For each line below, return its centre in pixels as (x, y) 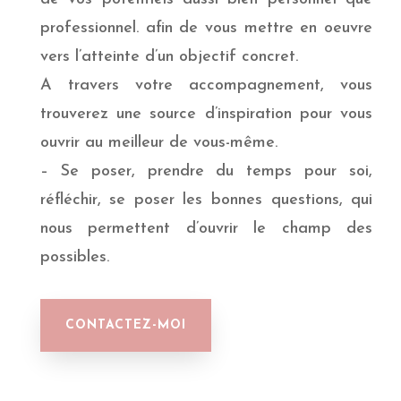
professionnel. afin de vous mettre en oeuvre (206, 28)
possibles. (74, 257)
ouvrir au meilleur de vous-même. (158, 142)
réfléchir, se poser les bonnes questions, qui (206, 200)
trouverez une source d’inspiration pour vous (206, 114)
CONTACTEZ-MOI (125, 325)
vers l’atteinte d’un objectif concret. (169, 56)
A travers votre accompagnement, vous (206, 85)
